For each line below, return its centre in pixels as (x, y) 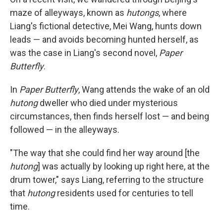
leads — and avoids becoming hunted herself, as (104, 39)
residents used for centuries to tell (124, 193)
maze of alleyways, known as (68, 12)
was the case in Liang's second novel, (84, 53)
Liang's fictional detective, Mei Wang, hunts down (106, 26)
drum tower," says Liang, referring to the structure (107, 179)
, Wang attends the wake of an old (144, 89)
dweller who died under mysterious (108, 103)
